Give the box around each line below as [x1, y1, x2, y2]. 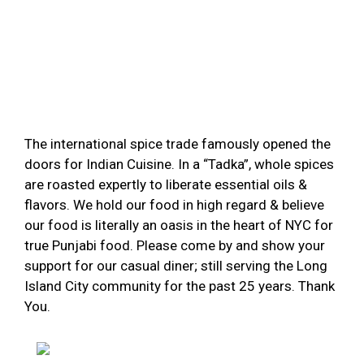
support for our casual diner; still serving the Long [24, 258, 327, 274]
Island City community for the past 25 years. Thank [24, 278, 335, 294]
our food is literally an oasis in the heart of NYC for [24, 217, 333, 233]
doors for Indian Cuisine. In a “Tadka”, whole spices [24, 156, 334, 172]
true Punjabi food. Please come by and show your [24, 237, 325, 253]
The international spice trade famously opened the [24, 136, 331, 152]
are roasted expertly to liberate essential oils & [24, 176, 307, 193]
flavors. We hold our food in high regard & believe [24, 197, 324, 213]
